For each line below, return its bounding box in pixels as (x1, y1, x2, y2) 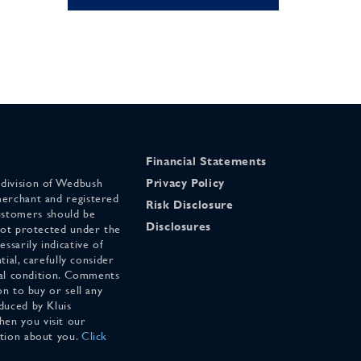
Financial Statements (146, 154, 267, 168)
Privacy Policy (146, 176, 225, 189)
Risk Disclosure (146, 197, 234, 211)
